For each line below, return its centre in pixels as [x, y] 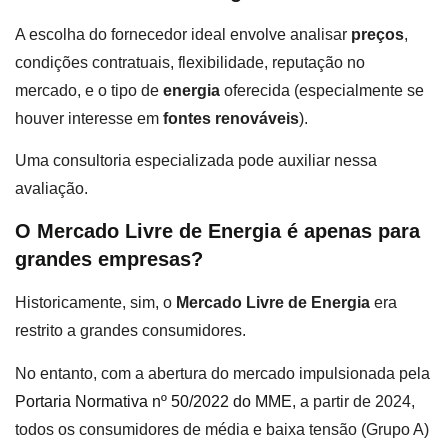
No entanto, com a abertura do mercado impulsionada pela [222, 373]
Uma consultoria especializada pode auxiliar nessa [196, 160]
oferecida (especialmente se [322, 90]
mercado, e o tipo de [89, 90]
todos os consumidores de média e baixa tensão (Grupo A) [222, 429]
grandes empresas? [109, 259]
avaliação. [51, 188]
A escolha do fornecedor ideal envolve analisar [183, 34]
